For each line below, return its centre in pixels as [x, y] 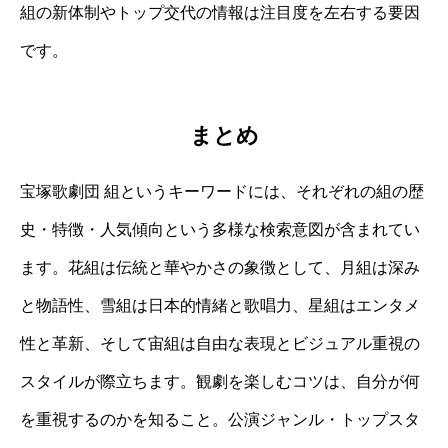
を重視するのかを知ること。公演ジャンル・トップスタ [220, 419]
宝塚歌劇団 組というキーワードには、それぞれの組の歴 [222, 191]
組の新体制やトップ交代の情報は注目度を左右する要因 [220, 13]
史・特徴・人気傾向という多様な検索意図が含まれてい [220, 229]
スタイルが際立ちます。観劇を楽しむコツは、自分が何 [220, 381]
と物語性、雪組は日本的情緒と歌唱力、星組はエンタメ [220, 305]
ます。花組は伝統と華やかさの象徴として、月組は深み [220, 267]
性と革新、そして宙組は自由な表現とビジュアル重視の [220, 343]
